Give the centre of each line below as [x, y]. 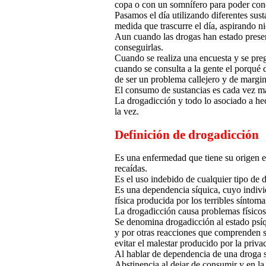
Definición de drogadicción [187, 135]
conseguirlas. [139, 47]
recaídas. [131, 169]
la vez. [127, 112]
